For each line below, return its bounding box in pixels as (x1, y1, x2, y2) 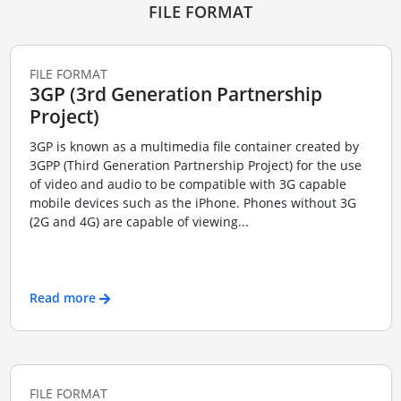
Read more (29, 288, 96, 306)
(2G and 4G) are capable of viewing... (29, 213, 249, 231)
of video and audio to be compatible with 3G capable (29, 175, 346, 193)
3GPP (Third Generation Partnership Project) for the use (29, 157, 362, 175)
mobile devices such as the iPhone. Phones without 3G (29, 194, 356, 212)
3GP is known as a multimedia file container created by (29, 138, 359, 156)
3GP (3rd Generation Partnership (29, 81, 322, 107)
